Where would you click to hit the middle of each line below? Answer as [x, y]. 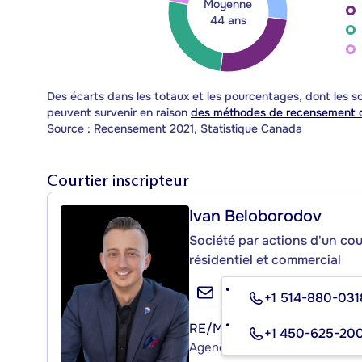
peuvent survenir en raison [119, 112]
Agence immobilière [244, 347]
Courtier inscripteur [118, 180]
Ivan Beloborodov [255, 216]
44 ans [228, 20]
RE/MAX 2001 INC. [245, 328]
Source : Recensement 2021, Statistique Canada [175, 128]
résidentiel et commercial [265, 259]
